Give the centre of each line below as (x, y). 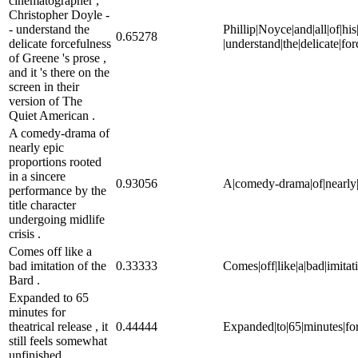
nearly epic (36, 147)
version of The (46, 101)
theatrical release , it (58, 326)
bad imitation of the (58, 265)
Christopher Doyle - (59, 14)
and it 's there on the (59, 72)
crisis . (25, 233)
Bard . (24, 280)
